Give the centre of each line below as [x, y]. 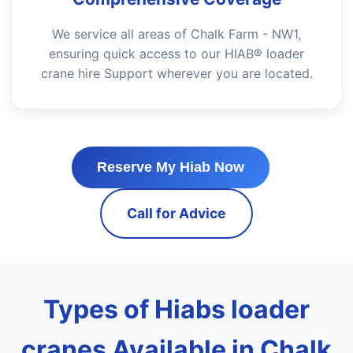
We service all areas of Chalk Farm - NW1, [176, 34]
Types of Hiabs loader [176, 309]
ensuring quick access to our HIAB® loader [176, 54]
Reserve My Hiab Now [170, 167]
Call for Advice [176, 213]
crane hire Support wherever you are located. [176, 73]
